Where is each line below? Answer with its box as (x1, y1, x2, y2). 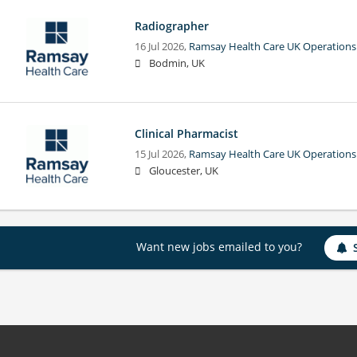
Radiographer (134, 18, 209, 33)
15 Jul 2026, (134, 147, 189, 161)
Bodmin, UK (148, 56, 205, 70)
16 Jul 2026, (134, 39, 189, 53)
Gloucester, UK (148, 163, 218, 178)
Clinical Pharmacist (134, 125, 238, 141)
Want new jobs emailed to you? (135, 238, 302, 254)
